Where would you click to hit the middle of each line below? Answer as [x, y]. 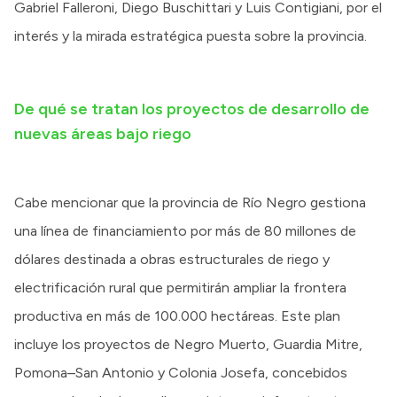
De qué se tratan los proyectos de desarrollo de [192, 109]
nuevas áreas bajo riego [103, 134]
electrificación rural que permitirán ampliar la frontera [180, 288]
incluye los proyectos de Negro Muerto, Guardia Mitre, [188, 345]
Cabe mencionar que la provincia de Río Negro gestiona [190, 203]
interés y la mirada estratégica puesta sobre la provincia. [191, 36]
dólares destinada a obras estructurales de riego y [172, 260]
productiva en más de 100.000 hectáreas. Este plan [177, 316]
